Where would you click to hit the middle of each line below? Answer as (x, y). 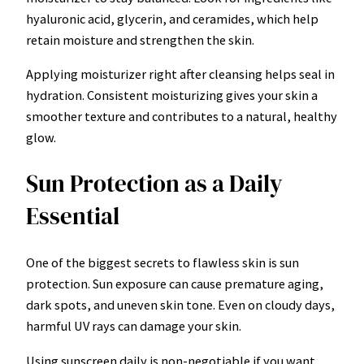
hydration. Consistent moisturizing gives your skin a (172, 95)
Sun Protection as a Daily (154, 184)
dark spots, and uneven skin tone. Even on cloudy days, (180, 305)
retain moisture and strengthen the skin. (140, 39)
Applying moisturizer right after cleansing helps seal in (180, 74)
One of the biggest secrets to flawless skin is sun (162, 263)
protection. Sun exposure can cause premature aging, (175, 284)
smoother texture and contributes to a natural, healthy (182, 116)
